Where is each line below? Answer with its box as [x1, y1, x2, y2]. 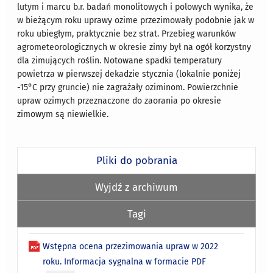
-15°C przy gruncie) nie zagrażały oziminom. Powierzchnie [17, 82, 239, 93]
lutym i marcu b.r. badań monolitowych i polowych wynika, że [17, 1, 254, 12]
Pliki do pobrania [96, 154, 177, 166]
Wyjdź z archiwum [95, 180, 178, 193]
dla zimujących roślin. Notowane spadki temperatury [17, 55, 222, 66]
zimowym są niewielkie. [17, 108, 109, 119]
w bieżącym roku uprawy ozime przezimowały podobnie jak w [17, 15, 255, 26]
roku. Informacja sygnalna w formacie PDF [43, 256, 207, 267]
